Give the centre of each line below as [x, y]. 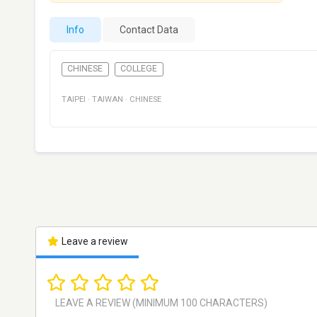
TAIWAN [108, 100]
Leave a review [93, 242]
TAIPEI [74, 100]
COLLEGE [139, 69]
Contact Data [149, 30]
